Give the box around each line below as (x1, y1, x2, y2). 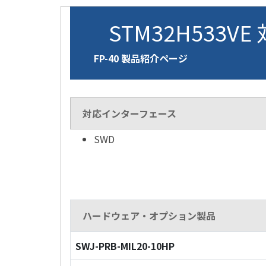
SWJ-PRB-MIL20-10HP (75, 239, 175, 253)
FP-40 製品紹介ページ (94, 51, 188, 65)
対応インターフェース (83, 106, 176, 121)
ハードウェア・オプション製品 (83, 208, 216, 223)
